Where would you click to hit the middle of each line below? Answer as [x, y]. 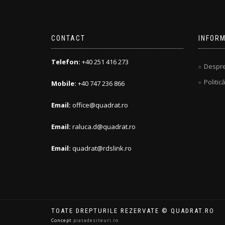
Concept [62, 220]
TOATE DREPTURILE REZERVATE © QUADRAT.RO [133, 211]
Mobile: [64, 83]
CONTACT [68, 38]
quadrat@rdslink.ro [102, 148]
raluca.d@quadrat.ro [104, 127]
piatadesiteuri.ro [96, 220]
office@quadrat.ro [100, 105]
